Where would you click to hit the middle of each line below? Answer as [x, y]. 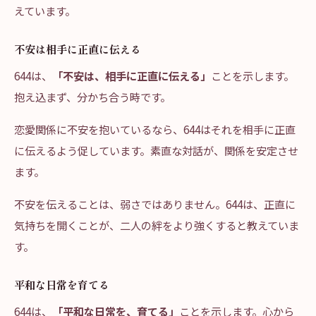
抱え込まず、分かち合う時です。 [92, 97]
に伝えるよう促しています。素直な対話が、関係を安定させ [156, 150]
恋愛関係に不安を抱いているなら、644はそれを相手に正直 [155, 129]
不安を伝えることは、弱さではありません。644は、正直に [155, 204]
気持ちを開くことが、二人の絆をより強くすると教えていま [157, 225]
